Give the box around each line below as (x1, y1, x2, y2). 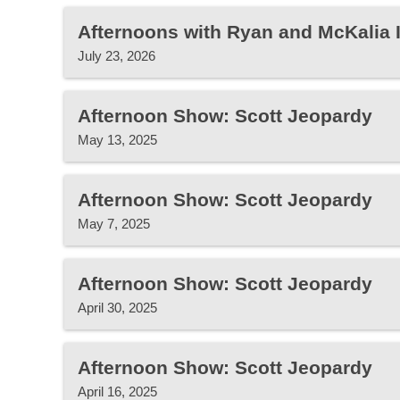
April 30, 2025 (78, 300, 157, 315)
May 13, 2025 (78, 132, 157, 147)
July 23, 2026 (78, 48, 155, 63)
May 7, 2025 (78, 216, 150, 231)
